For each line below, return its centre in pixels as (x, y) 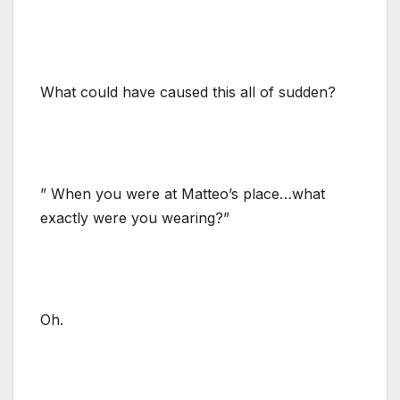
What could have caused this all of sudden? (188, 92)
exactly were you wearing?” (135, 217)
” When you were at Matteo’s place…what (183, 193)
